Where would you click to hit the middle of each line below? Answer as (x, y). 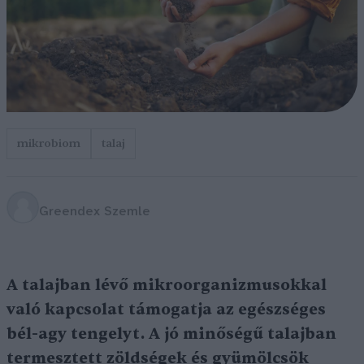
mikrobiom (49, 144)
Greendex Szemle (95, 211)
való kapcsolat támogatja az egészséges (166, 310)
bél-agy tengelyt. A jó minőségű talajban (171, 334)
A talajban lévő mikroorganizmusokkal (167, 286)
